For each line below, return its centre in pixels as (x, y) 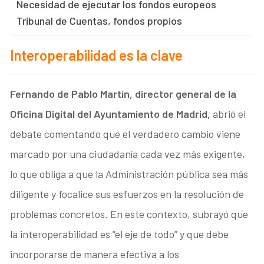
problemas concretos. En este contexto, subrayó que (129, 214)
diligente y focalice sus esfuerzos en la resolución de (127, 194)
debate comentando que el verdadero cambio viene (126, 134)
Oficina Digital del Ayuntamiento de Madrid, (110, 114)
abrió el (228, 114)
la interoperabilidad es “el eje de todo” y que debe (120, 234)
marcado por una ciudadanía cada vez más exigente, (128, 154)
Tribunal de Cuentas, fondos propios (100, 21)
